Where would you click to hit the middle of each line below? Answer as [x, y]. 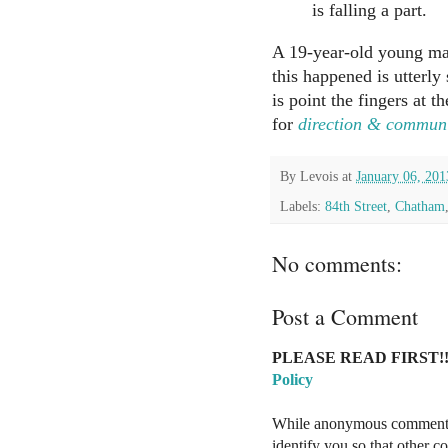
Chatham [420, 205]
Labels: [302, 205]
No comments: [337, 263]
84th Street [356, 205]
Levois [319, 176]
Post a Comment [345, 316]
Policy [292, 379]
